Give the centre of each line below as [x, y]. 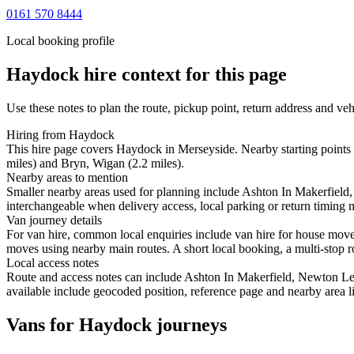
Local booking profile [60, 40]
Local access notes [53, 262]
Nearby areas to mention [67, 177]
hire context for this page [183, 74]
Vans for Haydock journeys [117, 324]
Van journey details [54, 220]
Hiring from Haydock [60, 134]
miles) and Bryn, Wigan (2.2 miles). [95, 163]
